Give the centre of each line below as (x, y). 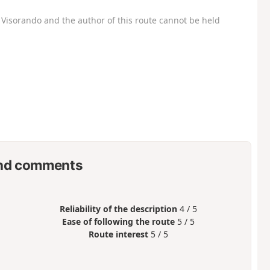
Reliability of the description (119, 209)
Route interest (119, 234)
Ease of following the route (119, 222)
